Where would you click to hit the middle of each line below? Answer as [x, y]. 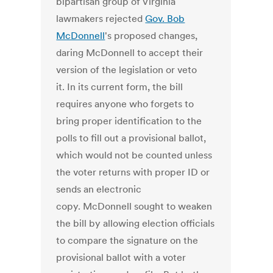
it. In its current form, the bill [120, 87]
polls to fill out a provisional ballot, [131, 138]
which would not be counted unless [134, 155]
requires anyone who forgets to [125, 104]
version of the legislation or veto [127, 70]
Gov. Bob [165, 19]
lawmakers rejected [101, 19]
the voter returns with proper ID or [133, 172]
